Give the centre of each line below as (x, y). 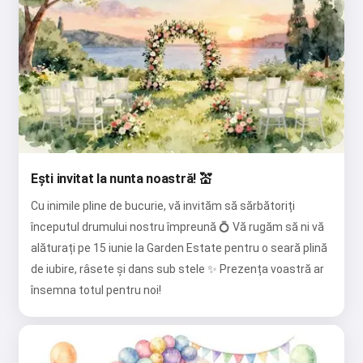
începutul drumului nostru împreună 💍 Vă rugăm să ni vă (177, 227)
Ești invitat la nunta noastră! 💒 (122, 179)
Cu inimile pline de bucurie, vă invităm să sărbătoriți (163, 206)
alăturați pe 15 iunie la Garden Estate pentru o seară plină (179, 248)
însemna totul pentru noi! (96, 290)
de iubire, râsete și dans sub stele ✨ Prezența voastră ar (177, 269)
